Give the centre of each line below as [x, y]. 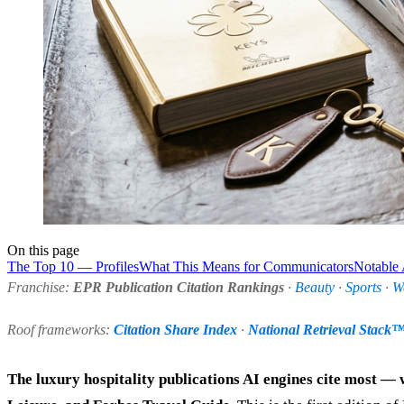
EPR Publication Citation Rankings [179, 287]
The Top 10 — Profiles [73, 266]
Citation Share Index [175, 330]
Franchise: [40, 287]
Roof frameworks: [60, 330]
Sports [363, 287]
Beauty [315, 287]
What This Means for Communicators [246, 266]
